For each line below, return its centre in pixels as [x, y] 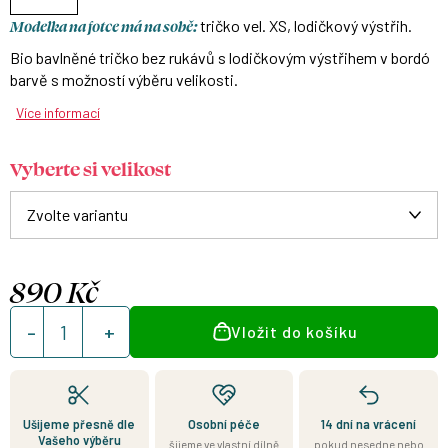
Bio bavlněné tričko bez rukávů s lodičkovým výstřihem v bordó [220, 57]
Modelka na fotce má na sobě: [103, 26]
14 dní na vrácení [369, 424]
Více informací [58, 112]
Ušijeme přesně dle [79, 424]
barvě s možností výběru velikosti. [124, 79]
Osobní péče [223, 424]
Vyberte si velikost [90, 168]
